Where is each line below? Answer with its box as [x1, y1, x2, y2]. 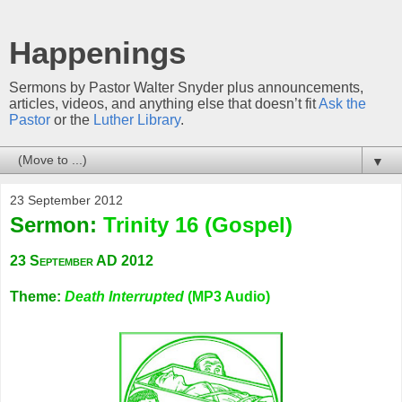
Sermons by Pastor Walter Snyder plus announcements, [9, 80, 363, 95]
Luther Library [93, 112, 180, 127]
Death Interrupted [65, 288, 184, 304]
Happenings [9, 36, 186, 70]
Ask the [319, 96, 366, 111]
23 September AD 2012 [10, 252, 153, 268]
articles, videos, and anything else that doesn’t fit [9, 96, 319, 111]
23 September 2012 [10, 193, 123, 207]
